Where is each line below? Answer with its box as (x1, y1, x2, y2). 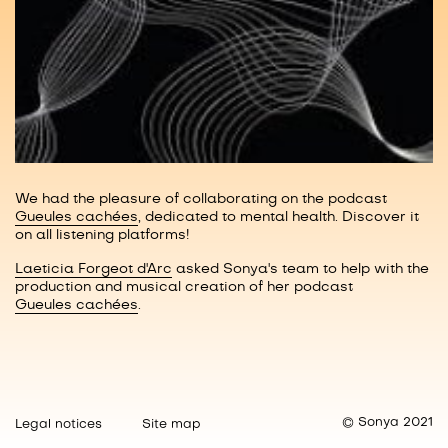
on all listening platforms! (15, 227, 189, 243)
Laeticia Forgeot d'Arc (15, 261, 172, 277)
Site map (142, 418, 201, 431)
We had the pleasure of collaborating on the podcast (15, 191, 387, 207)
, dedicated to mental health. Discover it (138, 209, 419, 225)
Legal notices (15, 418, 102, 431)
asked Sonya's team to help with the (172, 261, 429, 277)
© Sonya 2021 (342, 416, 433, 429)
